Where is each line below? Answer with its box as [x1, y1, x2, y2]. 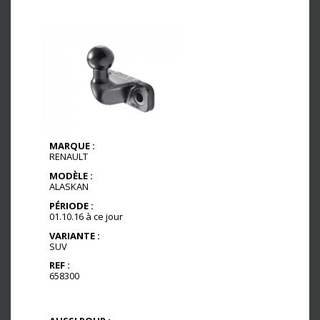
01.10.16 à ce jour [49, 209, 123, 223]
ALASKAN [49, 180, 89, 194]
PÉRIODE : [49, 199, 94, 212]
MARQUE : [49, 139, 95, 153]
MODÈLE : [49, 169, 93, 183]
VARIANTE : [49, 229, 100, 242]
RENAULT [49, 150, 88, 164]
